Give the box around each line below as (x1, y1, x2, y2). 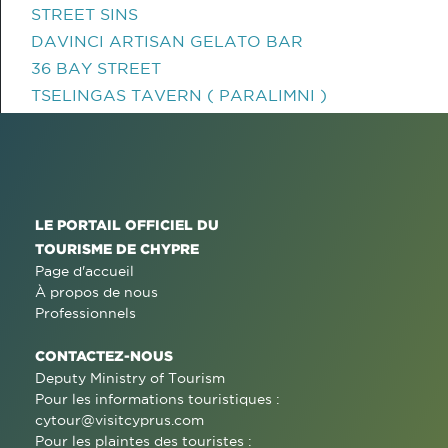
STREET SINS (31, 5, 138, 23)
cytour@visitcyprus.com (35, 412, 204, 428)
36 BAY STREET (31, 59, 161, 77)
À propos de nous (35, 284, 158, 300)
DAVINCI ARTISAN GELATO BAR (31, 32, 303, 50)
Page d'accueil (35, 263, 134, 279)
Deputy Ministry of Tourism (35, 370, 225, 386)
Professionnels (35, 305, 136, 321)
